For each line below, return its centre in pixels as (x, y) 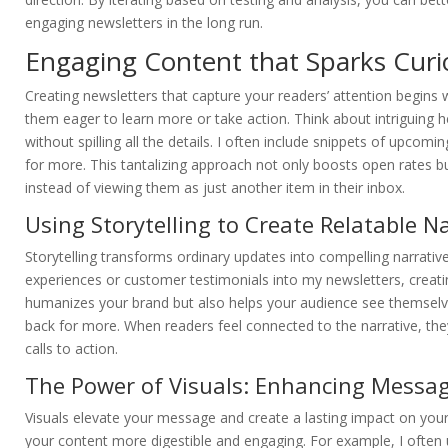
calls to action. (71, 349)
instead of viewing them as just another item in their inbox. (215, 188)
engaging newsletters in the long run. (144, 23)
